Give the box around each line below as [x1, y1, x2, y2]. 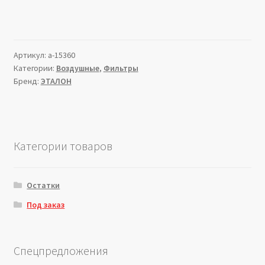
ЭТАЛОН [40, 75, 72, 86]
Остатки [27, 180, 60, 191]
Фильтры [103, 62, 138, 73]
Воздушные [56, 62, 99, 73]
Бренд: [13, 75, 41, 86]
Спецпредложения [13, 243, 108, 258]
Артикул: [13, 49, 48, 60]
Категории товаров [13, 138, 112, 154]
